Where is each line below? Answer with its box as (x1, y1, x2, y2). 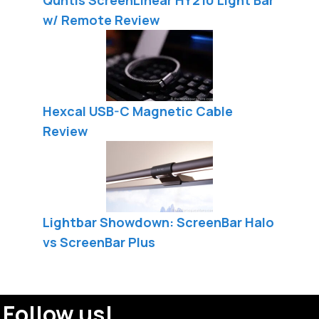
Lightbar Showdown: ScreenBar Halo (43, 213, 274, 231)
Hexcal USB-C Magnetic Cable (43, 102, 233, 120)
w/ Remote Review (43, 11, 159, 28)
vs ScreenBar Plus (43, 233, 155, 251)
